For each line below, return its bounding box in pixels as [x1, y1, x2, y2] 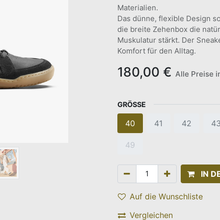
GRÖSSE [117, 100, 141, 109]
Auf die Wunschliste [130, 192, 203, 201]
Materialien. [117, 3, 158, 12]
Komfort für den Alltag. [117, 46, 196, 55]
